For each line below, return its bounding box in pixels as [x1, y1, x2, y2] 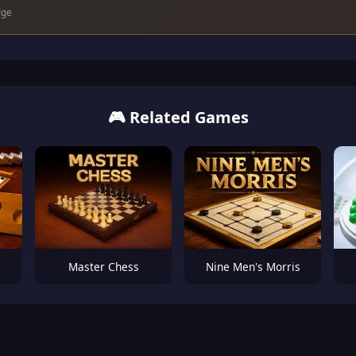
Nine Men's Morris [205, 259, 300, 274]
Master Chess [68, 259, 139, 274]
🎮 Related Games [107, 106, 249, 128]
